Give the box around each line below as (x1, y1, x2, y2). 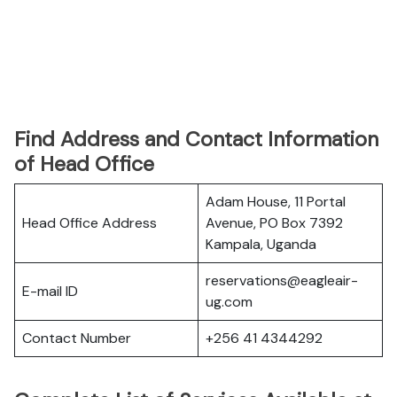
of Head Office (14, 151, 154, 177)
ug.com (206, 292, 253, 311)
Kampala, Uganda (206, 235, 316, 253)
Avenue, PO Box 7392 (206, 214, 343, 232)
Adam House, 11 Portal (206, 192, 346, 211)
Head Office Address (22, 214, 157, 232)
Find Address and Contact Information (14, 126, 378, 152)
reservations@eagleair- (206, 271, 358, 290)
